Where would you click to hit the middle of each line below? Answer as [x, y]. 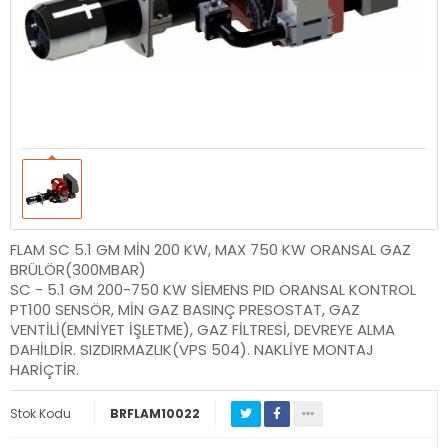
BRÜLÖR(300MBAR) [78, 269]
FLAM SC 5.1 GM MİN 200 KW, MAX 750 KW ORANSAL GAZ [210, 249]
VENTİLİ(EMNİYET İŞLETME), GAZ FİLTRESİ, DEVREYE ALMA [202, 329]
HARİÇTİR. [44, 369]
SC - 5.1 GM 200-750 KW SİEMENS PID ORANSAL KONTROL [213, 289]
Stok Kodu [40, 413]
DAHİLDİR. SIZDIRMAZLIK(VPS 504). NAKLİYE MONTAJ [192, 349]
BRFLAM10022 [155, 413]
